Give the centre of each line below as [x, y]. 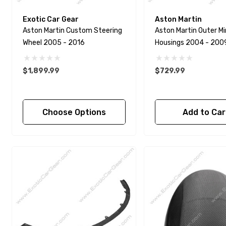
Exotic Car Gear [50, 20]
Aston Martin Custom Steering [72, 31]
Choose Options [74, 112]
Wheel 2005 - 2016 [53, 43]
